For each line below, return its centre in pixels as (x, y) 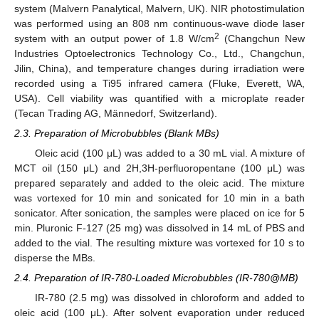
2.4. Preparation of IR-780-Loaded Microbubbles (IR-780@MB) (156, 278)
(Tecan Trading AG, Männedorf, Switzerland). (116, 113)
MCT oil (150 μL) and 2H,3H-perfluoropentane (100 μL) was (159, 168)
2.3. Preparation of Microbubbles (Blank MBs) (117, 133)
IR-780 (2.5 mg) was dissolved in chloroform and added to (169, 298)
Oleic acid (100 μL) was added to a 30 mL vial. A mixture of (169, 153)
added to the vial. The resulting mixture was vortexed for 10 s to (159, 242)
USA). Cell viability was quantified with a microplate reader (159, 98)
